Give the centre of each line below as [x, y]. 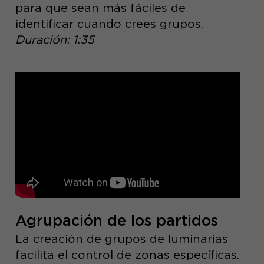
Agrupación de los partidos [116, 220]
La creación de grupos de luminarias [121, 238]
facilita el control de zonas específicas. [127, 254]
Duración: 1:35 [55, 40]
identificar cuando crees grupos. [109, 24]
